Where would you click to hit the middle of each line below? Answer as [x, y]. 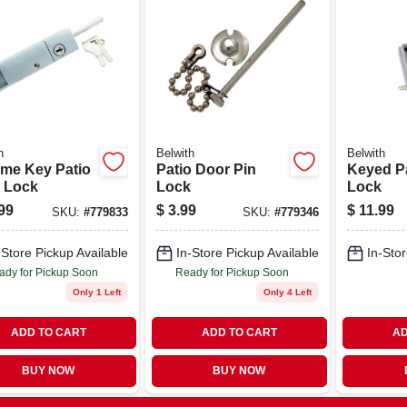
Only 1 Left [96, 292]
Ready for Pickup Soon [232, 272]
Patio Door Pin [206, 169]
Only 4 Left [288, 292]
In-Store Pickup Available [247, 253]
